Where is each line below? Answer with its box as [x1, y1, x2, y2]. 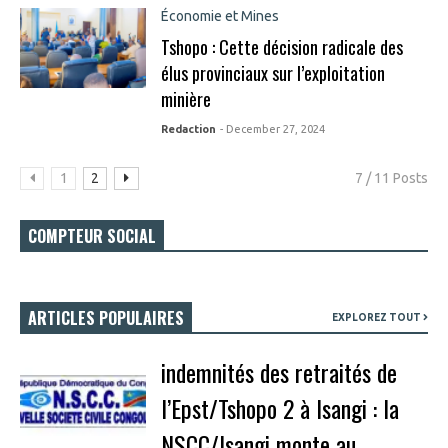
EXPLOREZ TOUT [332, 312, 423, 323]
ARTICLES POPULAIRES [28, 306, 184, 330]
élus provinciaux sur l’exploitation [160, 60, 385, 86]
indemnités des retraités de [160, 354, 397, 390]
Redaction [160, 123, 216, 135]
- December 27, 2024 [219, 123, 325, 135]
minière [160, 86, 211, 112]
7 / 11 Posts [355, 170, 428, 186]
